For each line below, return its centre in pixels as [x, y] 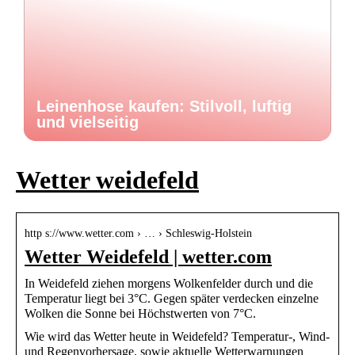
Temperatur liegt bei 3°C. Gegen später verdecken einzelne [172, 298]
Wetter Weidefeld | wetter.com [148, 256]
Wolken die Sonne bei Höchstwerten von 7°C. [140, 313]
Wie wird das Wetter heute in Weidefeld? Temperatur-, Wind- [177, 336]
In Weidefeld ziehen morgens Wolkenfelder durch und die [169, 283]
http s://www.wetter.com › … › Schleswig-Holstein [138, 233]
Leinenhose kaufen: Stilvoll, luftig [164, 106]
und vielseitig [88, 122]
